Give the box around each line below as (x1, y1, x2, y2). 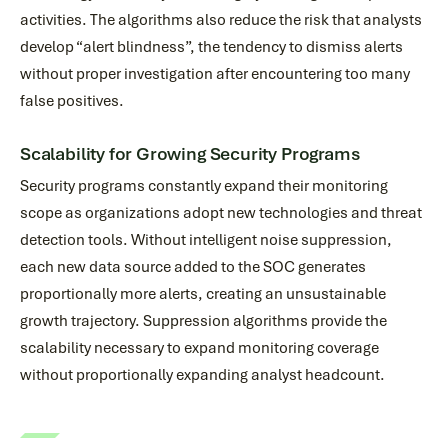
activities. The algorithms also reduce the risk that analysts (20, 10, 422, 30)
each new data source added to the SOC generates (20, 257, 366, 277)
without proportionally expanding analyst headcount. (20, 365, 385, 385)
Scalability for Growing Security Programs (20, 143, 361, 165)
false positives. (20, 91, 124, 111)
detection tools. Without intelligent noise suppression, (20, 230, 392, 250)
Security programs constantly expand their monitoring (20, 176, 388, 196)
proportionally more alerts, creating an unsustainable (20, 284, 386, 304)
